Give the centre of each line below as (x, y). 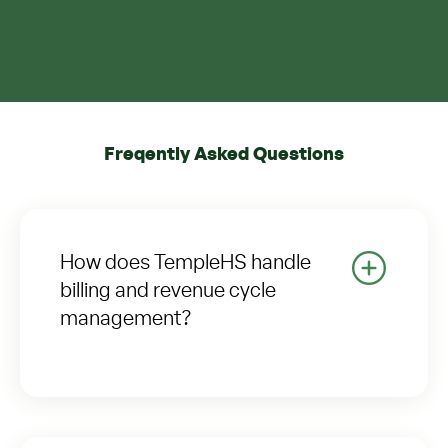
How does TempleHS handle (185, 263)
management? (125, 319)
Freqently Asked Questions (224, 155)
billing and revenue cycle (168, 291)
